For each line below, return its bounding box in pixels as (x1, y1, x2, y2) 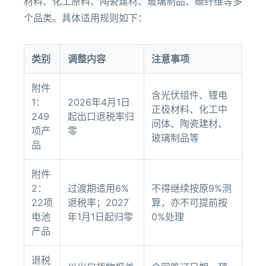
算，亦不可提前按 (151, 197, 227, 208)
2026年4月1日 (68, 96, 130, 108)
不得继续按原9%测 (151, 182, 232, 194)
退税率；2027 (68, 197, 129, 208)
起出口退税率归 (68, 110, 134, 122)
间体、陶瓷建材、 (151, 118, 227, 129)
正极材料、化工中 (151, 103, 227, 115)
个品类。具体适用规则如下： (24, 12, 147, 24)
